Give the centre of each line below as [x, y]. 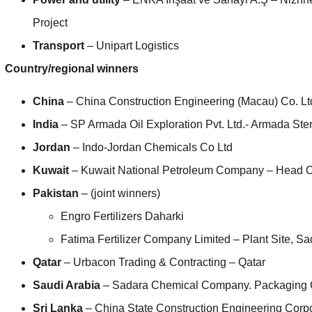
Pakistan [56, 194]
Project [50, 23]
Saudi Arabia [67, 286]
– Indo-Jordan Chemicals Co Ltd [151, 148]
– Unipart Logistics [132, 46]
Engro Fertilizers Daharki [122, 217]
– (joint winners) [119, 194]
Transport [58, 46]
